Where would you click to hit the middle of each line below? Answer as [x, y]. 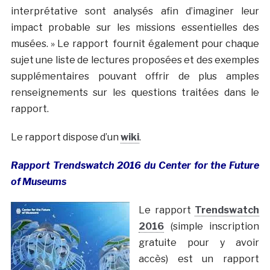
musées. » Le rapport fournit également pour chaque [135, 43]
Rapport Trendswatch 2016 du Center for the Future [135, 165]
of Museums [38, 181]
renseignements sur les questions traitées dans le [135, 92]
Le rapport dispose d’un [65, 137]
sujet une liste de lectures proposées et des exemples [135, 60]
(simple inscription [212, 226]
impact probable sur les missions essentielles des [135, 27]
